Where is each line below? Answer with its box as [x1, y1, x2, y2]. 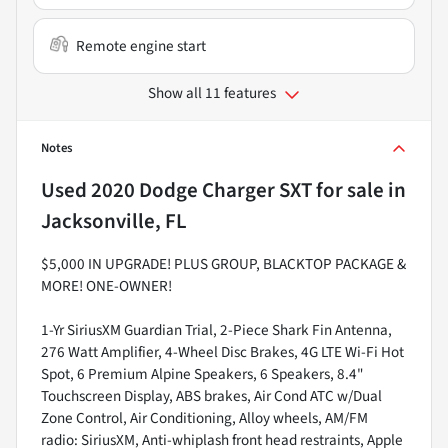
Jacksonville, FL [41, 206, 187, 237]
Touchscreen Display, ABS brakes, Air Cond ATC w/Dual [41, 385, 382, 408]
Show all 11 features [148, 82, 276, 105]
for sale [312, 175, 384, 206]
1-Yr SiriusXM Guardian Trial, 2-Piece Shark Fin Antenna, [41, 319, 392, 342]
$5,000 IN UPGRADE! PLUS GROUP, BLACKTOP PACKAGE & [41, 253, 406, 276]
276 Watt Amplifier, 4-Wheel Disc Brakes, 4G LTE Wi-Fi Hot [41, 341, 404, 364]
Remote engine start [76, 35, 206, 58]
